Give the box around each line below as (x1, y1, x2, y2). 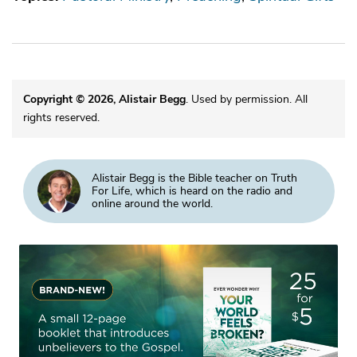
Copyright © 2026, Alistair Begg (22, 92, 186, 108)
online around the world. (91, 195, 213, 211)
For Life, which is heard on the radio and (91, 182, 292, 198)
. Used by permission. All (185, 92, 308, 108)
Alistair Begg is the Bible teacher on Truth (91, 170, 297, 186)
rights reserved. (22, 110, 100, 126)
